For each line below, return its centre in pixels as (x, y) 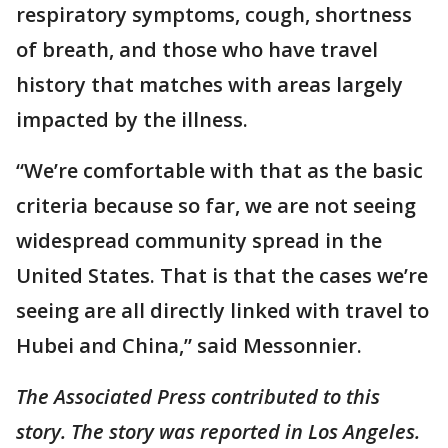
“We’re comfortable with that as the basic (219, 170)
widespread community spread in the (199, 240)
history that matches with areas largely (209, 84)
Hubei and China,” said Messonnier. (191, 345)
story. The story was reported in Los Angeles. (220, 431)
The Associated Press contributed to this (198, 396)
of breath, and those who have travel (197, 49)
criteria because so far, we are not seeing (216, 205)
